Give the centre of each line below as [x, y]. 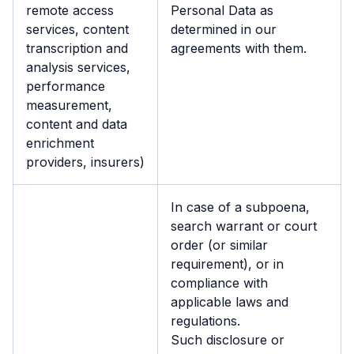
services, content [77, 29]
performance [66, 86]
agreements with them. [239, 48]
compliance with [219, 283]
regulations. [205, 321]
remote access [70, 10]
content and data [77, 124]
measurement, [69, 105]
